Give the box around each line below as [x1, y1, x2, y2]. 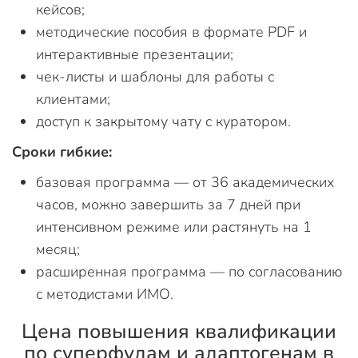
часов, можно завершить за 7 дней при [36, 194, 300, 214]
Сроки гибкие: [12, 141, 112, 161]
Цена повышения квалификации [22, 317, 336, 345]
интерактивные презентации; [36, 44, 233, 64]
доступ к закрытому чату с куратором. [36, 111, 291, 131]
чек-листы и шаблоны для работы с [36, 66, 274, 86]
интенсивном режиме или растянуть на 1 [36, 217, 312, 237]
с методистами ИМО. [36, 284, 173, 304]
